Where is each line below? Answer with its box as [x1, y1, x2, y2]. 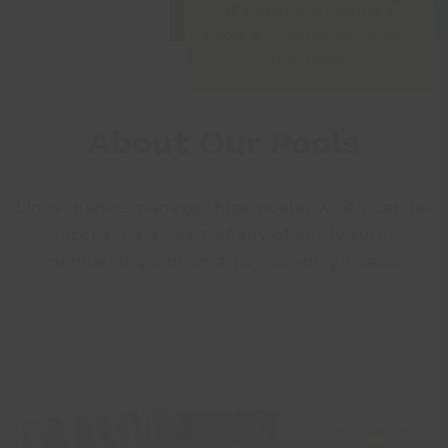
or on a [160, 250, 233, 271]
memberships [42, 250, 161, 271]
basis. [349, 250, 405, 271]
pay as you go [232, 250, 350, 271]
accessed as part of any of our [60, 223, 329, 244]
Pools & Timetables [203, 25, 352, 44]
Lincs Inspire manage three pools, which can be [16, 196, 432, 217]
